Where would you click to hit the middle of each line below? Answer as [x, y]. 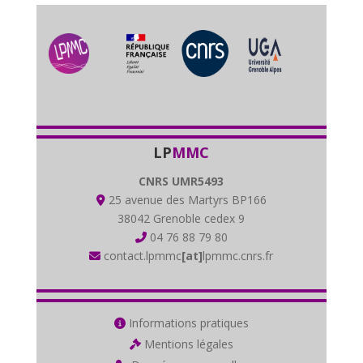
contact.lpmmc [141, 255]
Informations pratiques [187, 322]
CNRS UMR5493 [181, 181]
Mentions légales [187, 344]
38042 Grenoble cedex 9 [181, 218]
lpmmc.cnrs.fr [238, 255]
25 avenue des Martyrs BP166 [186, 199]
